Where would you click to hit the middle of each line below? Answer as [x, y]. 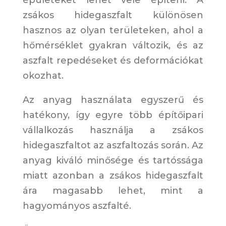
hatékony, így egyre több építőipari [113, 115]
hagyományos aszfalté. [77, 206]
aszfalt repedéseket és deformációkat [113, 61]
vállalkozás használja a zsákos [113, 130]
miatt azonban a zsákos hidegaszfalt [113, 176]
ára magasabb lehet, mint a [113, 191]
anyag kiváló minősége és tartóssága [113, 161]
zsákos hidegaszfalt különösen [113, 15]
